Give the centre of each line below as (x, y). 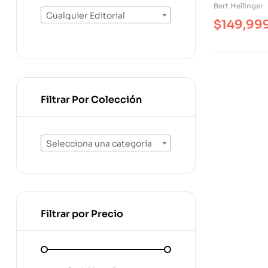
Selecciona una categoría (99, 144)
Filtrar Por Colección (91, 99)
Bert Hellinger (238, 6)
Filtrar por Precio (82, 214)
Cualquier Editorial (86, 16)
